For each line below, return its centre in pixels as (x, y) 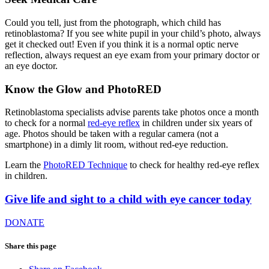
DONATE (25, 222)
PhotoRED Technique (85, 165)
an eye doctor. (31, 66)
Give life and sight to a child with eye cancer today (128, 199)
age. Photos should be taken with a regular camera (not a (112, 134)
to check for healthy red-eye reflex (193, 165)
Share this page (31, 246)
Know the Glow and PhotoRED (83, 89)
